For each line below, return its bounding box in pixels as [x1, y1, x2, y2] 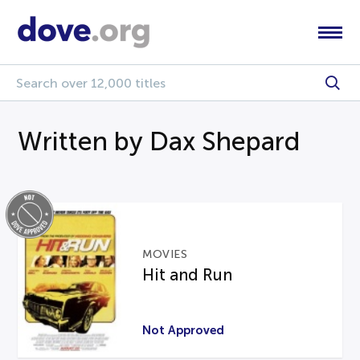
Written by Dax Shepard [18, 127, 301, 156]
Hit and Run [142, 266, 233, 284]
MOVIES [142, 248, 188, 261]
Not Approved [142, 322, 225, 337]
